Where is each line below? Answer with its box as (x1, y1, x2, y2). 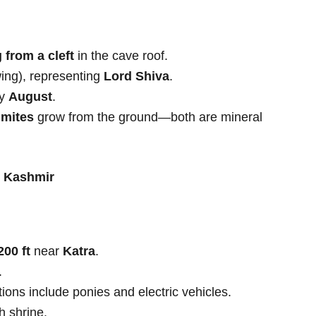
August (8, 90, 52, 104)
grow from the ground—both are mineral (34, 110, 262, 125)
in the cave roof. (74, 49, 168, 63)
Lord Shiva (104, 69, 169, 84)
